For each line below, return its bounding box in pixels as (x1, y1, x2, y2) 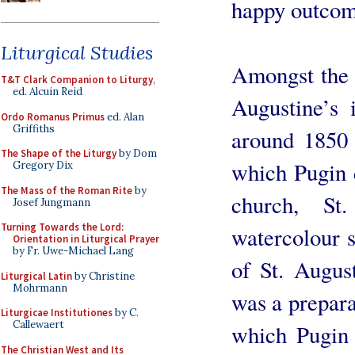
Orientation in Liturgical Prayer (13, 232, 159, 246)
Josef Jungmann (13, 195, 90, 209)
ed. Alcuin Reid (13, 85, 82, 98)
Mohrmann (13, 281, 67, 295)
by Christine (72, 269, 135, 283)
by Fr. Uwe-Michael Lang (13, 244, 134, 258)
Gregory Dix (13, 158, 73, 172)
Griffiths (13, 121, 55, 136)
